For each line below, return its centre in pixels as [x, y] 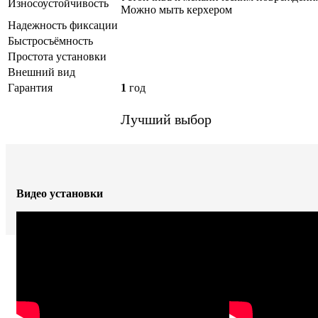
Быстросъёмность [50, 41]
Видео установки [60, 194]
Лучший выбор [166, 120]
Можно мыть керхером [176, 10]
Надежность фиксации [63, 26]
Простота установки [57, 57]
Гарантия [30, 88]
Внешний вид [42, 72]
